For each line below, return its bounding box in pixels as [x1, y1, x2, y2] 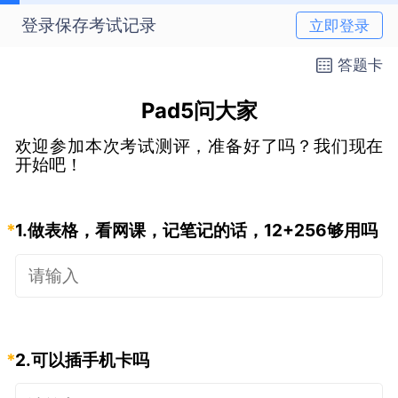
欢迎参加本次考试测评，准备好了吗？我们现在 [14, 134, 384, 156]
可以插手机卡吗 [30, 348, 149, 370]
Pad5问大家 [140, 98, 258, 124]
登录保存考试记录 [20, 14, 156, 36]
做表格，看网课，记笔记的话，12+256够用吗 [27, 219, 378, 242]
